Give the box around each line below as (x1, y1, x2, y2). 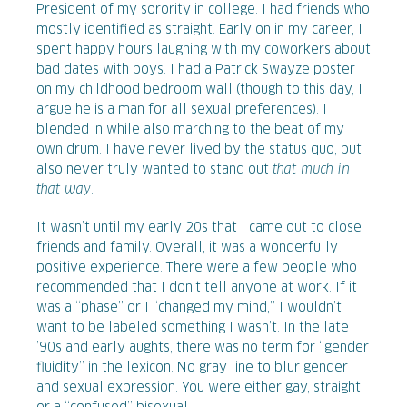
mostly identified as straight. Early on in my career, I (36, 23, 362, 36)
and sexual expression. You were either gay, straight (36, 381, 361, 394)
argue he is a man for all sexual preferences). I (36, 103, 327, 116)
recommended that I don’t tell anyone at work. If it (36, 281, 357, 294)
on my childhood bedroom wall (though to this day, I (36, 83, 362, 96)
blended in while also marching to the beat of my (36, 123, 344, 136)
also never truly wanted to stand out (36, 163, 273, 176)
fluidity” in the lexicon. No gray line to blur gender (36, 361, 348, 374)
